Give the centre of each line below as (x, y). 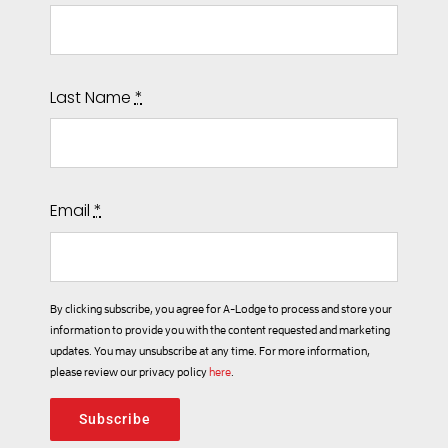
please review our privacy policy (129, 371)
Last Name (92, 97)
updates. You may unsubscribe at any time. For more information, (209, 350)
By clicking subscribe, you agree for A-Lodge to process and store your (220, 308)
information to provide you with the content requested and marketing (219, 329)
